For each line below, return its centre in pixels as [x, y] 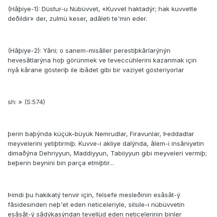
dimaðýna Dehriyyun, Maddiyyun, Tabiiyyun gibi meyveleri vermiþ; [107, 153]
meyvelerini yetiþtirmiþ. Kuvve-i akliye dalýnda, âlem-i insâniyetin [106, 144]
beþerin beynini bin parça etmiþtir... [61, 163]
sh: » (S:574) [26, 102]
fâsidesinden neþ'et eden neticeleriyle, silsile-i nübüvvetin [96, 205]
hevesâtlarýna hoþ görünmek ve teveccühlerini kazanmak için [102, 60]
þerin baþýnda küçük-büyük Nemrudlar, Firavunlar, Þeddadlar [101, 134]
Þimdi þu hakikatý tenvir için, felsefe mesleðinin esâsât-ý [94, 195]
